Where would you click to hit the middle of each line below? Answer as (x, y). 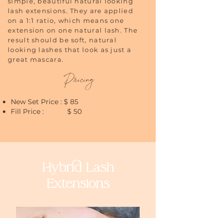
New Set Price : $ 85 (45, 102)
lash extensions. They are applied (71, 11)
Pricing (79, 81)
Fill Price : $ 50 (47, 111)
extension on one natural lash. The (73, 30)
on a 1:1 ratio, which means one (66, 20)
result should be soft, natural (63, 40)
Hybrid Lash (78, 168)
